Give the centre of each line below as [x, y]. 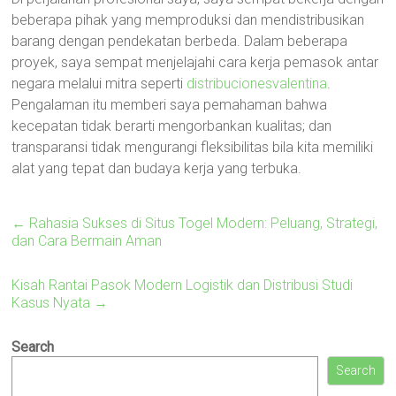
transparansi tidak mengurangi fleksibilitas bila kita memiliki [193, 147]
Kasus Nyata [53, 303]
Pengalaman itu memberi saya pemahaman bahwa [170, 105]
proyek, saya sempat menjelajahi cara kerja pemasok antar [195, 62]
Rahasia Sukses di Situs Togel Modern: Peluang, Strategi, [202, 223]
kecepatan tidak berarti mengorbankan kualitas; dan [172, 126]
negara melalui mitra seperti [99, 84]
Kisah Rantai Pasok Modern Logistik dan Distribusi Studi [183, 285]
